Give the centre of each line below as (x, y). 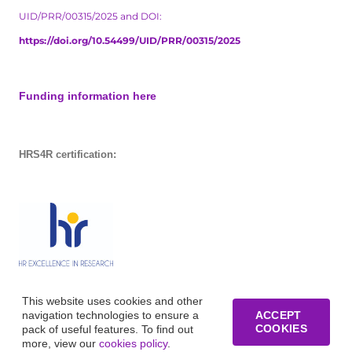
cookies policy (133, 343)
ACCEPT (278, 315)
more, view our (60, 343)
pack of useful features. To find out (108, 329)
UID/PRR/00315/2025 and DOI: (90, 16)
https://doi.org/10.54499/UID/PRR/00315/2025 (129, 41)
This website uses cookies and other (112, 301)
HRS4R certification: (67, 155)
